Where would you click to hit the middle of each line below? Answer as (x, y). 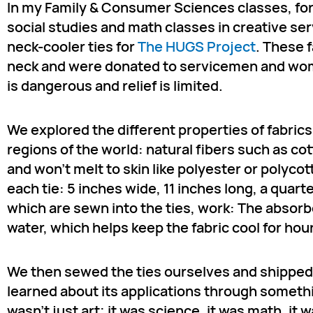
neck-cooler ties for (72, 46)
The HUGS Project (197, 46)
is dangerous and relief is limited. (115, 86)
